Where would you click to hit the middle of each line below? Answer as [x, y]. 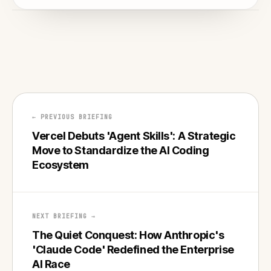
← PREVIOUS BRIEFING [72, 117]
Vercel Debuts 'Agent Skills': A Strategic [134, 135]
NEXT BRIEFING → [64, 216]
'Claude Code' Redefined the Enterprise [133, 249]
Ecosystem [60, 165]
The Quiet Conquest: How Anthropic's [128, 235]
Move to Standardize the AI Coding [121, 150]
